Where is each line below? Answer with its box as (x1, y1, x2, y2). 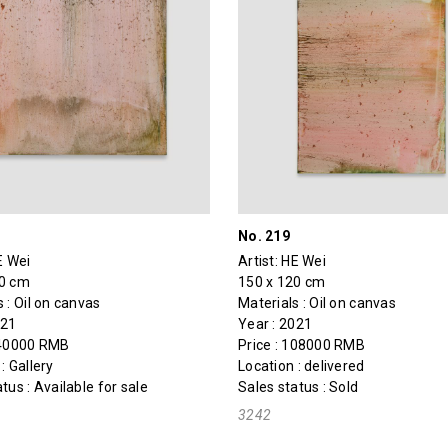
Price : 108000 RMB (237, 336, 366, 353)
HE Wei (281, 252, 326, 269)
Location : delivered (237, 357, 365, 374)
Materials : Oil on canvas (237, 294, 396, 311)
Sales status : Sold (237, 378, 359, 395)
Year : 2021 (237, 315, 313, 332)
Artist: (237, 252, 282, 269)
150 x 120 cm (237, 273, 326, 290)
